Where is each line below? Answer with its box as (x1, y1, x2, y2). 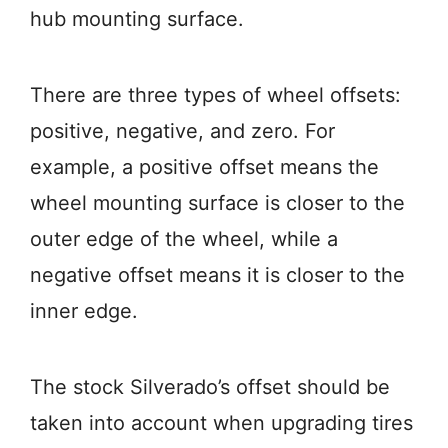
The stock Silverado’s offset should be (30, 375, 390, 400)
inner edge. (30, 299, 138, 324)
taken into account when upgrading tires (30, 411, 413, 436)
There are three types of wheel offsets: (30, 83, 401, 108)
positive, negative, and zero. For (30, 119, 335, 144)
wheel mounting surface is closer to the (30, 191, 405, 216)
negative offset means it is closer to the (30, 263, 405, 288)
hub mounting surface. (30, 7, 244, 32)
